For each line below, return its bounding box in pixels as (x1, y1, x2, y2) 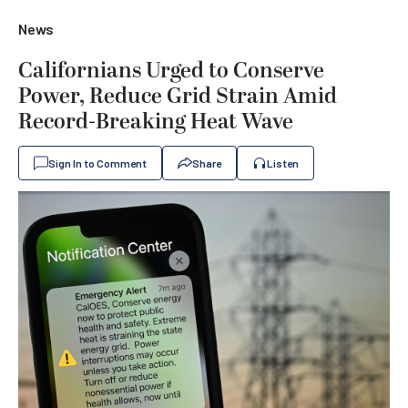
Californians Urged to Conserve (18, 55, 324, 87)
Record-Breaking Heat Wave (18, 106, 293, 138)
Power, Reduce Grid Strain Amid (18, 80, 337, 113)
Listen (267, 157, 299, 169)
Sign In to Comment (48, 157, 147, 169)
